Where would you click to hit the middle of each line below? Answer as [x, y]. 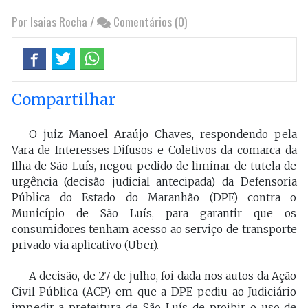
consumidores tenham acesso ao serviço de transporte [154, 230]
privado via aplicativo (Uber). [85, 245]
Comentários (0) [149, 22]
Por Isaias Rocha [49, 22]
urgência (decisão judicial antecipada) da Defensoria [154, 182]
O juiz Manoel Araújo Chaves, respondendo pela [163, 135]
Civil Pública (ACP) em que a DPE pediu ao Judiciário [154, 292]
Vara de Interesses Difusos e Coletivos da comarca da [154, 151]
